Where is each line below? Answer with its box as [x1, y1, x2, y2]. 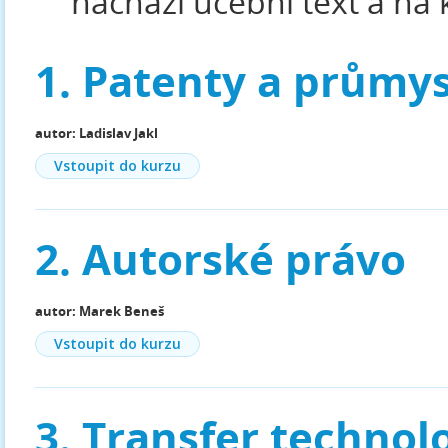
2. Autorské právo [35, 230, 406, 287]
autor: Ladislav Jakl [35, 124, 158, 142]
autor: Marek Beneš [35, 302, 164, 320]
